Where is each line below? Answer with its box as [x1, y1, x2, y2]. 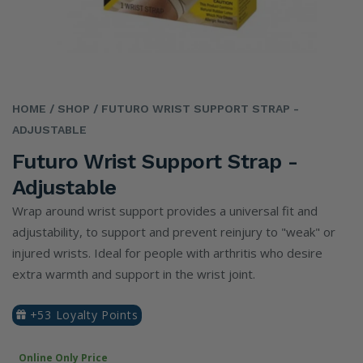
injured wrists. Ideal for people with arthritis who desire [12, 245, 322, 261]
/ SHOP [46, 102, 90, 115]
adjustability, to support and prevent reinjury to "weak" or [12, 224, 335, 240]
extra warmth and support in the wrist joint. [12, 266, 255, 282]
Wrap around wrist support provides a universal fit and [12, 203, 318, 219]
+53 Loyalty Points [26, 307, 139, 322]
